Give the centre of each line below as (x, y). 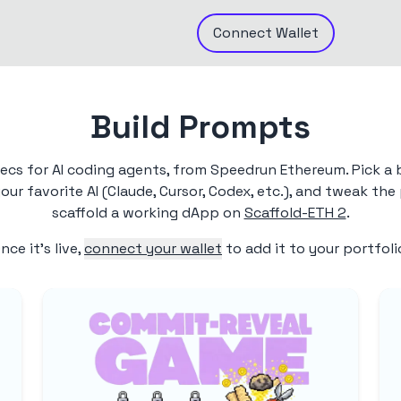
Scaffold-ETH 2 (295, 213)
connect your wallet (153, 249)
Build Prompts (200, 128)
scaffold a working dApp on (146, 213)
